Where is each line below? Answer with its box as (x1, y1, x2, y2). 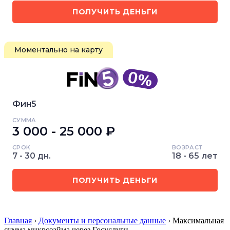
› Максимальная (166, 216, 224, 225)
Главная (4, 216, 32, 225)
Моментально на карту (14, 45, 103, 54)
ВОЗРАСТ (172, 144, 203, 151)
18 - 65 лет (172, 151, 218, 161)
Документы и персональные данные (39, 216, 166, 225)
